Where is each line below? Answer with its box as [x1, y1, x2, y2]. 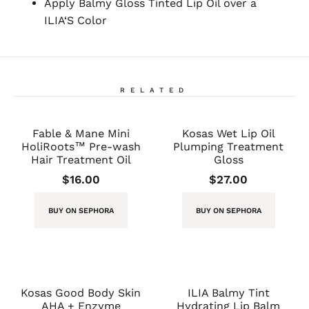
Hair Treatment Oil [30, 153, 131, 167]
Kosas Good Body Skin [21, 286, 141, 300]
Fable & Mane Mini [32, 127, 130, 141]
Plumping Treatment [173, 140, 283, 154]
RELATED [120, 86, 189, 94]
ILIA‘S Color [44, 14, 107, 28]
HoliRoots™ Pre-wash [21, 140, 141, 154]
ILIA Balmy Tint [187, 286, 270, 300]
